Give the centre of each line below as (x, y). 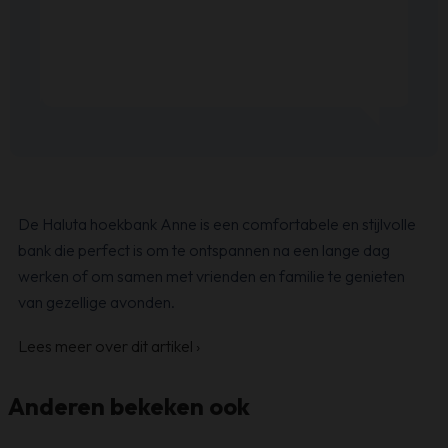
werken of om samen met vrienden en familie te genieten (211, 275)
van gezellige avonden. (96, 301)
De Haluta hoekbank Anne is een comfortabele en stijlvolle (217, 223)
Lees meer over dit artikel (107, 345)
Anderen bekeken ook (129, 405)
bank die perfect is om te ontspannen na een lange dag (204, 249)
